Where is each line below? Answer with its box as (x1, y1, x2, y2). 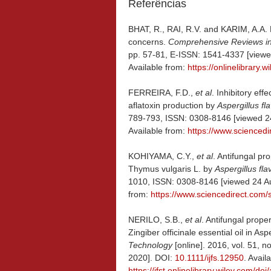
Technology (128, 240, 172, 250)
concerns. (128, 36, 168, 47)
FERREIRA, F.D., (128, 87, 195, 97)
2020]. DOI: (128, 252, 175, 263)
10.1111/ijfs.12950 (175, 252, 244, 263)
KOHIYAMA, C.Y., (128, 151, 197, 161)
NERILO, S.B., (128, 214, 185, 224)
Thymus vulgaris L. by (128, 163, 215, 174)
